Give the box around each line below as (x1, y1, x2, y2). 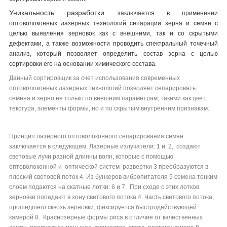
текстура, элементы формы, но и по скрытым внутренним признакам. (9, 104, 209, 112)
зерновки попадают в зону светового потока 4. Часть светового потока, (9, 193, 214, 201)
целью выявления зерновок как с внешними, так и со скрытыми (9, 29, 218, 37)
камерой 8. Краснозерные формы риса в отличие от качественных (9, 213, 203, 221)
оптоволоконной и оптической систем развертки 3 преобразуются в (9, 163, 208, 170)
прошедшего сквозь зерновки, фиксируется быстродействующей (9, 203, 197, 211)
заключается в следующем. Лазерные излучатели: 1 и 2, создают (9, 142, 201, 150)
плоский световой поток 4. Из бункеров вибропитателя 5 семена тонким (9, 173, 217, 180)
